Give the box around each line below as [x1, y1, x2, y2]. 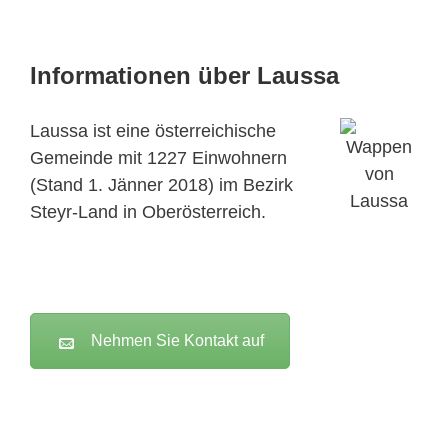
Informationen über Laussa [30, 62, 339, 90]
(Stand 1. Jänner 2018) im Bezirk [30, 175, 293, 196]
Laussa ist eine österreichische [30, 121, 276, 142]
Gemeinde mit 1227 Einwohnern [30, 148, 287, 169]
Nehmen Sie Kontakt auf [91, 332, 264, 350]
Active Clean [270, 404, 398, 428]
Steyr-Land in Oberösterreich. [30, 202, 266, 223]
